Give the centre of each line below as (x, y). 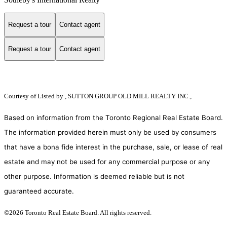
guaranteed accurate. (39, 191)
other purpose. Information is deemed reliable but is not (94, 177)
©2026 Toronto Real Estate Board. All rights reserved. (79, 213)
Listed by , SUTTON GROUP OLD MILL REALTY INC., (115, 96)
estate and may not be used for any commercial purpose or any (107, 162)
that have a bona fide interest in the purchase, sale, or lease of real (113, 147)
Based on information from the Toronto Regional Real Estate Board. (113, 118)
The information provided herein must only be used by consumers (110, 133)
